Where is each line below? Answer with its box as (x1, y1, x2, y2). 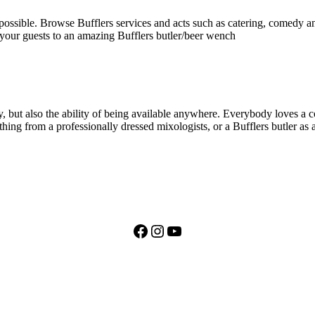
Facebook (131, 221, 198, 240)
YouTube (165, 221, 227, 240)
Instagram (148, 221, 217, 240)
